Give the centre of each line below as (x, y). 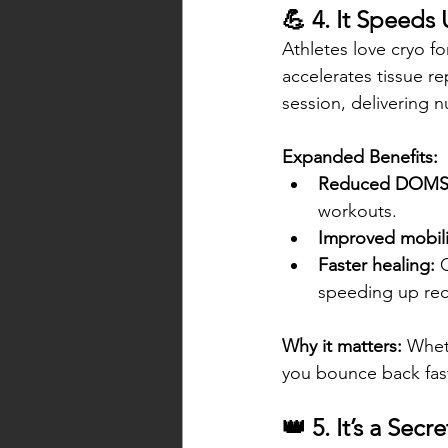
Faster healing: (376, 265)
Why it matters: (342, 346)
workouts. (357, 211)
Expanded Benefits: (360, 157)
